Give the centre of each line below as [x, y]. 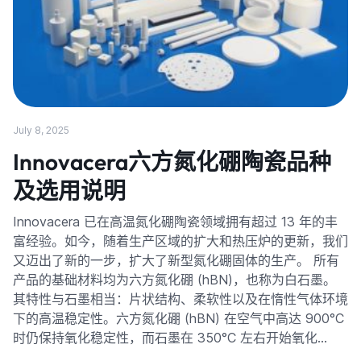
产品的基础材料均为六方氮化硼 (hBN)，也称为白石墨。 [174, 280]
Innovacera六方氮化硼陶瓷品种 [172, 162]
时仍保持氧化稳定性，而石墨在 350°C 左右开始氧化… [170, 338]
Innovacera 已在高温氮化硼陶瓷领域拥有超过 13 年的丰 [175, 222]
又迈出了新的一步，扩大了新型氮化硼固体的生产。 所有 [176, 261]
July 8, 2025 [41, 131]
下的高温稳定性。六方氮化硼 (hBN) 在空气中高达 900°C [178, 319]
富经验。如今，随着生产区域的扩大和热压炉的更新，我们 [180, 241]
